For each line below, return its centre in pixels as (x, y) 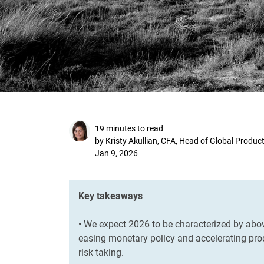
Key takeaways (110, 196)
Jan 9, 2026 (116, 153)
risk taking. (101, 252)
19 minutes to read (129, 128)
